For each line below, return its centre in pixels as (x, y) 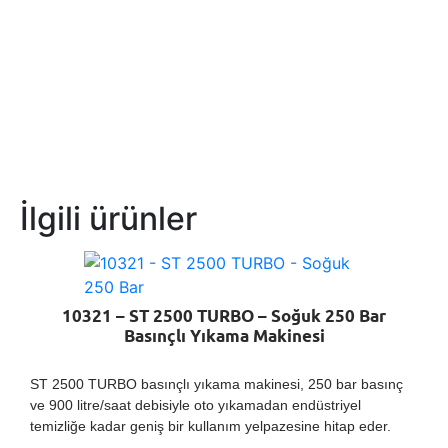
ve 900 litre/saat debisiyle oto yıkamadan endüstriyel (195, 405)
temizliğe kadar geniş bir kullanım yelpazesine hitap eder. (210, 426)
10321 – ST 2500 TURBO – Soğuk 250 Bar (224, 317)
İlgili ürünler (108, 219)
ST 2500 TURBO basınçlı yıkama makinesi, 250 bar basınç (216, 384)
